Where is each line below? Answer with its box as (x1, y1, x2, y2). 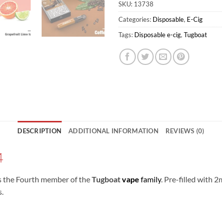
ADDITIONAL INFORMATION (68, 127, 159, 135)
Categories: (118, 15, 153, 24)
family (139, 174, 161, 184)
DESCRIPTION (17, 127, 62, 135)
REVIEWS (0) (165, 127, 205, 135)
